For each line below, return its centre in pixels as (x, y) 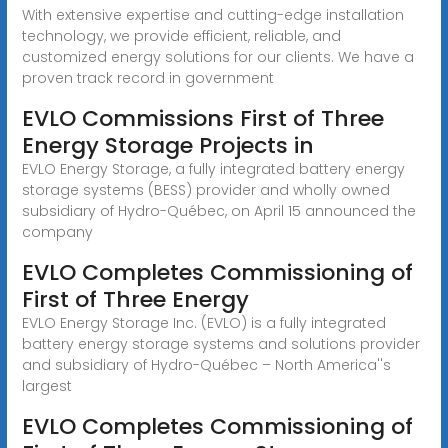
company (57, 231)
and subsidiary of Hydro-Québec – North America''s (206, 364)
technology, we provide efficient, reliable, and (181, 35)
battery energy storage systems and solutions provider (220, 343)
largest (46, 385)
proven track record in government (147, 77)
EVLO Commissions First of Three (202, 118)
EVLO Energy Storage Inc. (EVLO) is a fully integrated (203, 322)
